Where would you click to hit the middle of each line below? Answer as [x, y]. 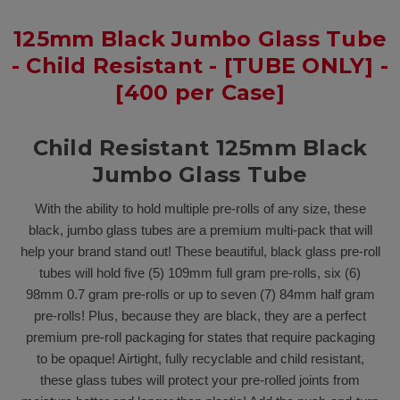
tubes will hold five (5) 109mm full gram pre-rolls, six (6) [200, 273]
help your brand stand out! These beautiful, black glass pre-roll [200, 252]
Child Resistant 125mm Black [200, 148]
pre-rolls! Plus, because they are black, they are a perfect [200, 316]
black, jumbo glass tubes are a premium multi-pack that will [200, 230]
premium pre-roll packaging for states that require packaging [200, 337]
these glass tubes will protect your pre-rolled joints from [200, 380]
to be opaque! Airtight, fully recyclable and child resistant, [200, 359]
